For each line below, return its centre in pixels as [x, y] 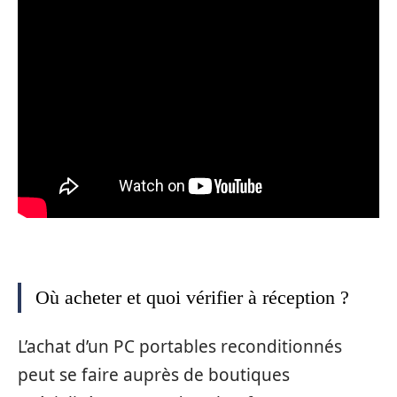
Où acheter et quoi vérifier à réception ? [192, 297]
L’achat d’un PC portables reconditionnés [180, 347]
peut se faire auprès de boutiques [154, 375]
